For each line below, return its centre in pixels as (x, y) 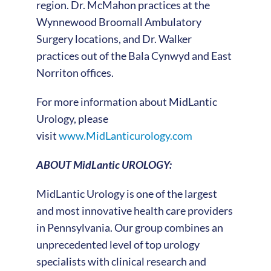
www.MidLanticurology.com (125, 135)
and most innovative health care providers (134, 210)
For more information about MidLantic (126, 101)
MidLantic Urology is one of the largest (126, 193)
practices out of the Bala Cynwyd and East (134, 55)
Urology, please (72, 118)
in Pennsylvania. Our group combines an (129, 227)
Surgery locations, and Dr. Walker (114, 38)
